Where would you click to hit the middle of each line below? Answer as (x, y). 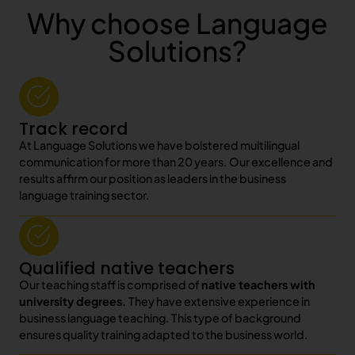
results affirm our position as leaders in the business (153, 179)
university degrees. (74, 301)
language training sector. (84, 195)
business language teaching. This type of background (160, 317)
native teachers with (258, 284)
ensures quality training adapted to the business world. (164, 334)
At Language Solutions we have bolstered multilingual (159, 145)
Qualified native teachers (127, 268)
